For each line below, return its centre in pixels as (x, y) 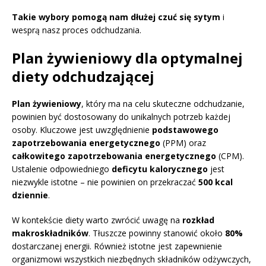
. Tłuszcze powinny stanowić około (157, 233)
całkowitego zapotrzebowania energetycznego (114, 156)
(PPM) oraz (183, 142)
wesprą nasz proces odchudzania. (77, 30)
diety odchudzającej (83, 76)
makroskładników (50, 233)
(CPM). (230, 156)
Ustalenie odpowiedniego (62, 169)
